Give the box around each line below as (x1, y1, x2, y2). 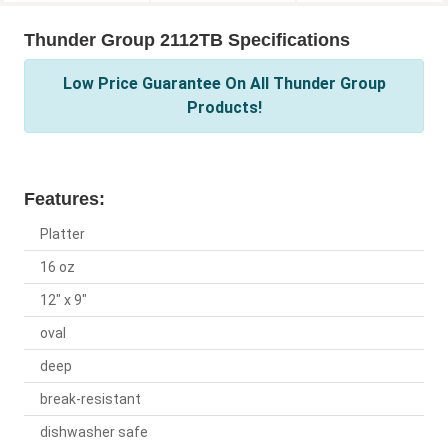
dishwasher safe (40, 424, 148, 441)
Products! (186, 98, 262, 118)
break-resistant (40, 391, 141, 408)
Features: (24, 189, 105, 210)
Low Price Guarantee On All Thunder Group (62, 74, 386, 94)
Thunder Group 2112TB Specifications (24, 30, 350, 51)
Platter (40, 226, 85, 243)
